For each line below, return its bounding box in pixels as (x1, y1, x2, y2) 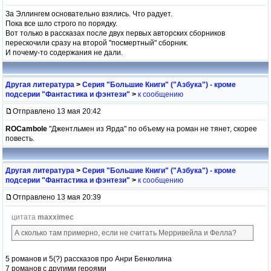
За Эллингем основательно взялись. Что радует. (5, 9, 172, 18)
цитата (11, 212, 38, 221)
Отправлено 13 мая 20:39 (13, 192, 101, 201)
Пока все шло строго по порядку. (5, 19, 117, 28)
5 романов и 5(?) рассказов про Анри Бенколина (5, 254, 172, 263)
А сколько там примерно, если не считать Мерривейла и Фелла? (15, 228, 237, 237)
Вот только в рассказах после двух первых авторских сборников (5, 28, 225, 38)
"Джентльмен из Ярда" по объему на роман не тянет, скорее (47, 124, 257, 133)
